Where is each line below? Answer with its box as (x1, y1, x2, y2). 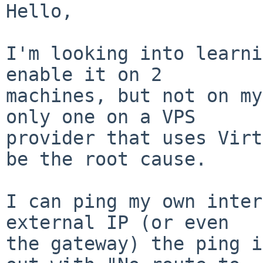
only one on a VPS (6, 106, 195, 127)
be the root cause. (6, 148, 207, 170)
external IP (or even (6, 211, 229, 233)
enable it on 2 (6, 63, 162, 85)
